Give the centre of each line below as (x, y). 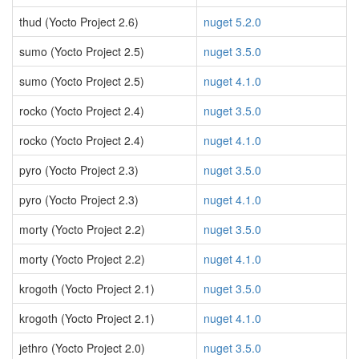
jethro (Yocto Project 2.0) (82, 348)
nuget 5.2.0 (232, 22)
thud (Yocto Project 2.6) (79, 22)
